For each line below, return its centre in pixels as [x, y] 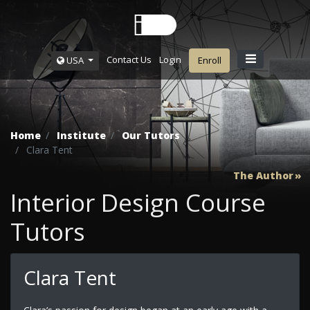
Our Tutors [151, 136]
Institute [81, 136]
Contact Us [129, 60]
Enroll [209, 60]
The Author [263, 175]
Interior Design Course [138, 203]
